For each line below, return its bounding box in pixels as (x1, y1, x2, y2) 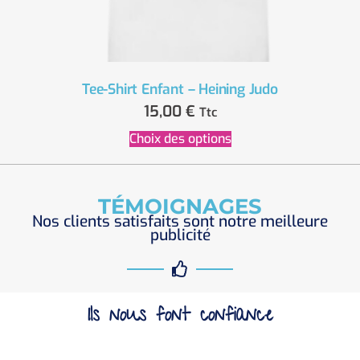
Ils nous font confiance (87, 301, 273, 333)
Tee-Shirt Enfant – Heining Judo (82, 79, 278, 99)
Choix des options (129, 129, 231, 147)
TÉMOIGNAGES (98, 193, 262, 219)
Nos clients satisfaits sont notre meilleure (32, 211, 328, 231)
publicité (149, 224, 211, 245)
